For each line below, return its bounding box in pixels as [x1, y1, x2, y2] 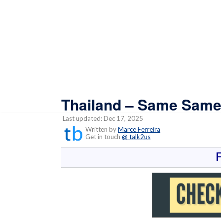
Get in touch [81, 132, 122, 141]
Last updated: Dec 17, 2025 [61, 114, 143, 122]
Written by [84, 125, 118, 133]
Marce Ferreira [118, 125, 160, 133]
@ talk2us [122, 132, 150, 141]
